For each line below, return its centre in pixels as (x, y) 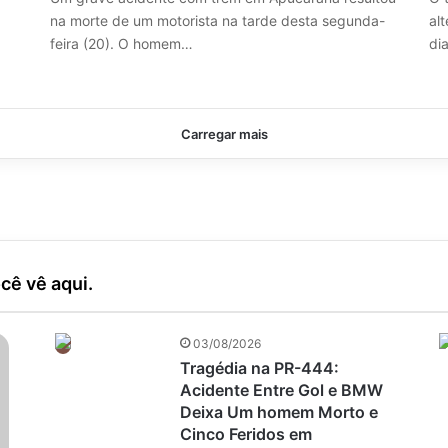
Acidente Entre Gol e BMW (281, 389)
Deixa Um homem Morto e (278, 411)
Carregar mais (224, 133)
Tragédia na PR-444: (259, 367)
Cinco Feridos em (245, 433)
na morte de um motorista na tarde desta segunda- (217, 20)
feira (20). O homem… (121, 43)
